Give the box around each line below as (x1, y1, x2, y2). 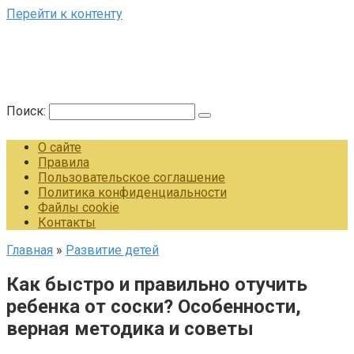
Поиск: (6, 104, 49, 119)
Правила (38, 155, 89, 170)
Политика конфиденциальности (38, 185, 227, 200)
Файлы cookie (38, 200, 119, 215)
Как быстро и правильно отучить (6, 273, 307, 296)
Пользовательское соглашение (38, 170, 225, 185)
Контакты (38, 215, 96, 230)
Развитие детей (66, 243, 159, 258)
